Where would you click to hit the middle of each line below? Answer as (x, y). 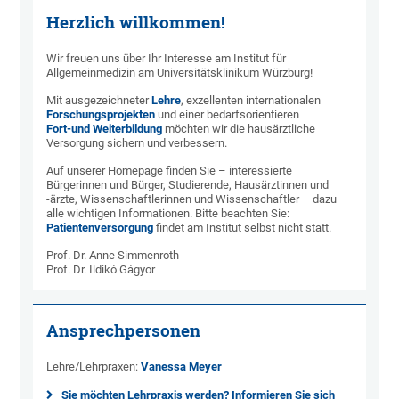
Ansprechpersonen (124, 331)
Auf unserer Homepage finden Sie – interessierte (170, 171)
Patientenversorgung (100, 228)
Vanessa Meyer (182, 367)
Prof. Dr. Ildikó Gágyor (101, 270)
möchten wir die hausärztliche (239, 129)
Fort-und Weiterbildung (105, 129)
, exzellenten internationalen (251, 101)
